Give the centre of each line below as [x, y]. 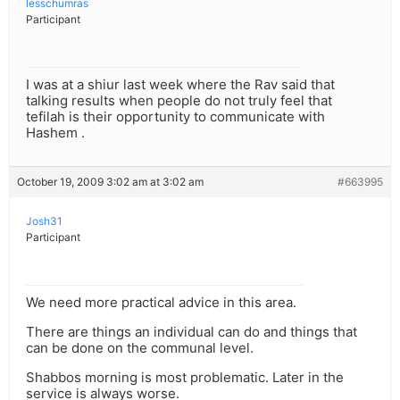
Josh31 [44, 221]
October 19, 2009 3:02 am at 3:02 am [110, 182]
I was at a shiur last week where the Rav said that [180, 85]
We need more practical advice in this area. [161, 303]
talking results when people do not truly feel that [179, 101]
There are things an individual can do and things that [192, 332]
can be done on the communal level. [140, 348]
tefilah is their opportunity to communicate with [175, 117]
